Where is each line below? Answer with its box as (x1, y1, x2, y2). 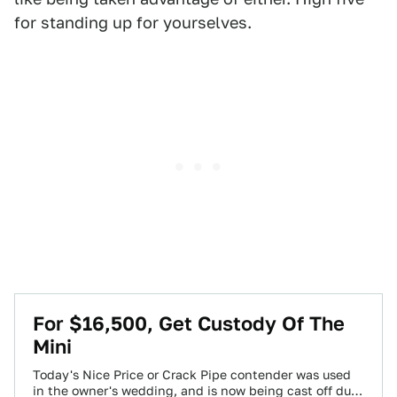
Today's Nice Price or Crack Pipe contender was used (33, 368, 351, 382)
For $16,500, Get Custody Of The (33, 312, 345, 335)
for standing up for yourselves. (14, 13, 252, 32)
